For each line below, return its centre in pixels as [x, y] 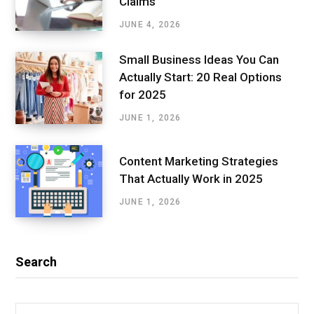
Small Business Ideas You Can [199, 59]
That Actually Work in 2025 [191, 179]
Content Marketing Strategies [199, 162]
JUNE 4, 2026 [150, 24]
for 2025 [143, 94]
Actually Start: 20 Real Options [200, 77]
